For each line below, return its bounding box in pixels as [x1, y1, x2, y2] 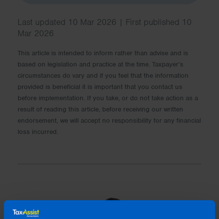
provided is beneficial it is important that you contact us [18, 82, 182, 91]
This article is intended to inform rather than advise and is [18, 48, 188, 57]
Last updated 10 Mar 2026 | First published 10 [18, 16, 192, 27]
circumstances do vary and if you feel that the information [18, 71, 189, 80]
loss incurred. [18, 127, 58, 136]
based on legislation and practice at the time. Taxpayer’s [18, 60, 183, 68]
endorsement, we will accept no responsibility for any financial [18, 116, 201, 125]
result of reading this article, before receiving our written [18, 105, 183, 113]
